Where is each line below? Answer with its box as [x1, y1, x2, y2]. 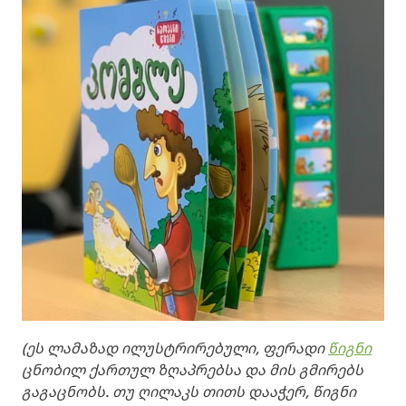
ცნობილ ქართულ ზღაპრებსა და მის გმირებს [22, 360, 363, 381]
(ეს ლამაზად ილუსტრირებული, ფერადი [22, 338, 328, 359]
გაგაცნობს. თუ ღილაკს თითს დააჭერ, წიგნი [22, 382, 356, 402]
